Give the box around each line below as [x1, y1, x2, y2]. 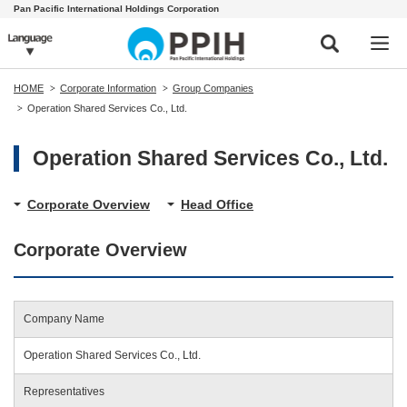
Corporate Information [60, 83, 156, 94]
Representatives [24, 385, 104, 398]
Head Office [181, 197, 253, 212]
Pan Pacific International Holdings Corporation [14, 4, 219, 14]
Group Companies [173, 83, 253, 94]
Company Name [24, 313, 104, 325]
